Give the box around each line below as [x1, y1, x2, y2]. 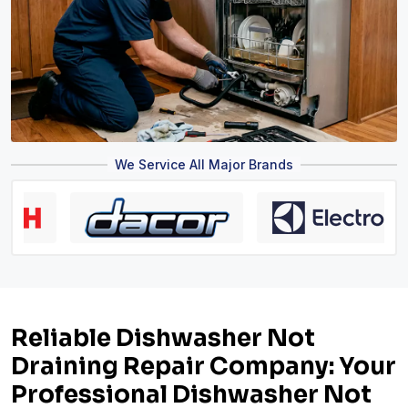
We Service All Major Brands [115, 156, 293, 172]
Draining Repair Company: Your [11, 351, 396, 382]
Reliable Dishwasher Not [11, 322, 315, 353]
